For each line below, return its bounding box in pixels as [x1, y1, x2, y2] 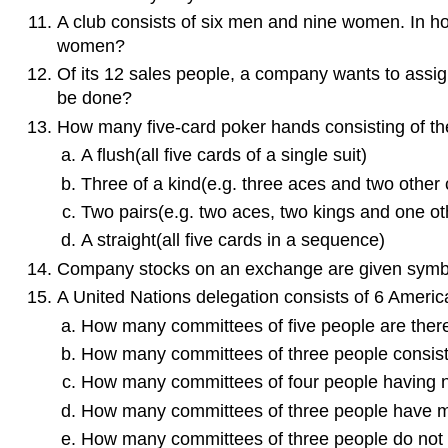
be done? [56, 88, 132, 109]
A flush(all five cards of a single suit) [81, 145, 368, 166]
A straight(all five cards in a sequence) [81, 230, 386, 251]
